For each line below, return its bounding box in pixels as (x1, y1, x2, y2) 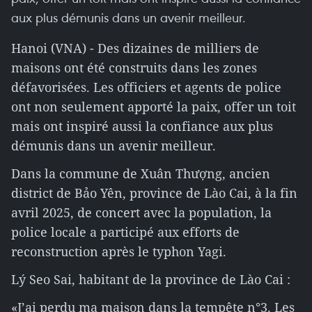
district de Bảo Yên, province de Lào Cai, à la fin (11, 185, 297, 201)
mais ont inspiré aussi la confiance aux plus (11, 118, 273, 134)
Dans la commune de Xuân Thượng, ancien (11, 165, 270, 182)
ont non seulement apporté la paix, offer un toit (11, 98, 296, 115)
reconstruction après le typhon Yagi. (11, 243, 226, 260)
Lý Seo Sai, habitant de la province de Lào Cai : (11, 271, 290, 288)
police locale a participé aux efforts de (11, 224, 240, 240)
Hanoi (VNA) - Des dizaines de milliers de (11, 40, 259, 56)
